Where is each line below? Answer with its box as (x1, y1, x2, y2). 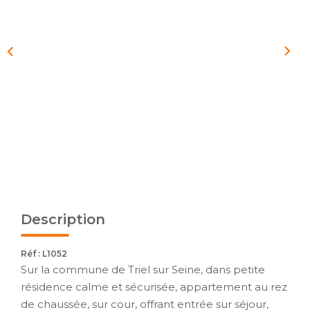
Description (21, 210, 105, 228)
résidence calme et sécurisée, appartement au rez (21, 280, 287, 293)
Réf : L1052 (21, 248, 67, 259)
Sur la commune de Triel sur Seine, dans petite (21, 262, 265, 276)
